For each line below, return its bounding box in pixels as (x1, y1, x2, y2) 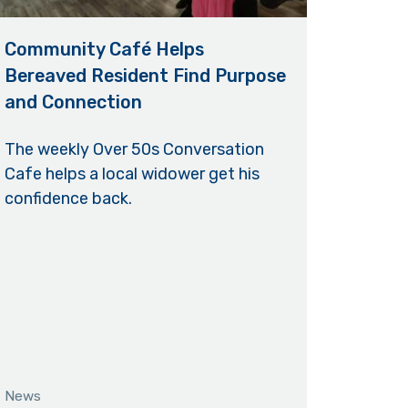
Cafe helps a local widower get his (4, 164, 260, 185)
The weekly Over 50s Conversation (4, 139, 264, 160)
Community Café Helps (4, 38, 204, 61)
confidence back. (4, 189, 132, 209)
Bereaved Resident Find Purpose (4, 65, 286, 87)
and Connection (4, 91, 142, 114)
